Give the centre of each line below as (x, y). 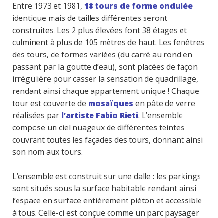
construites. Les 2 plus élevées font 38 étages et (100, 30)
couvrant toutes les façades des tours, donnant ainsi (108, 140)
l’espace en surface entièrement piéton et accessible (107, 200)
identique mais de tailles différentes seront (90, 18)
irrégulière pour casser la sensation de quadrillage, (105, 79)
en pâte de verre (164, 103)
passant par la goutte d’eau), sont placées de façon (105, 67)
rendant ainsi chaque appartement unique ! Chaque (106, 91)
